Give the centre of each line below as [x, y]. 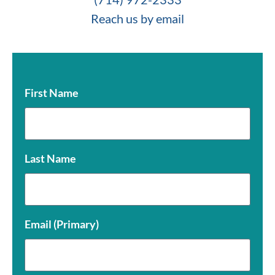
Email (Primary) [62, 224]
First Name [52, 92]
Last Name [50, 158]
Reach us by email [137, 18]
